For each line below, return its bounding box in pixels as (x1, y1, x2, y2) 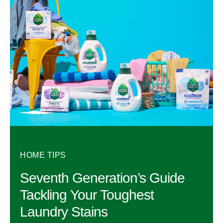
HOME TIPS (20, 151, 66, 159)
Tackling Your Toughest (20, 187, 154, 203)
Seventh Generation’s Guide (20, 170, 185, 186)
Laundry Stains (20, 204, 108, 220)
